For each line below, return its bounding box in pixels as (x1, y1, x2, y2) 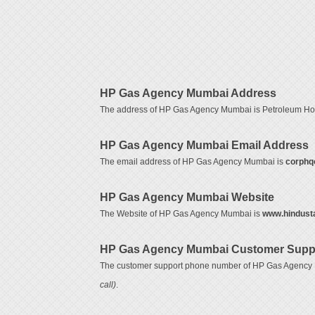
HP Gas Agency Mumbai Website (99, 191, 274, 203)
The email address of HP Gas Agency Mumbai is (99, 157, 285, 166)
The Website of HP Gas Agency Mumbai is (99, 210, 262, 218)
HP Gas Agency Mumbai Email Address (99, 139, 309, 151)
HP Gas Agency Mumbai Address (99, 87, 276, 99)
